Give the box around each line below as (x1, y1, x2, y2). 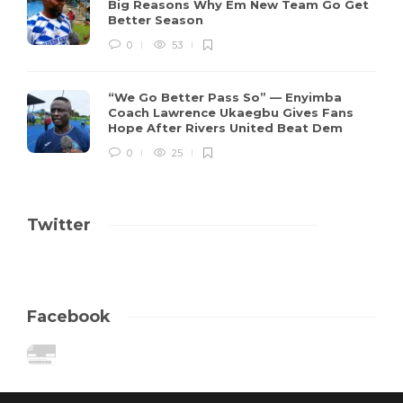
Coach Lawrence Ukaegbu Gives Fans (108, 105, 354, 121)
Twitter (27, 215, 91, 236)
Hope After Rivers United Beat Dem (108, 121, 346, 136)
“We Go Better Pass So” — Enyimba (108, 90, 342, 105)
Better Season (108, 13, 207, 28)
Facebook (27, 307, 111, 327)
